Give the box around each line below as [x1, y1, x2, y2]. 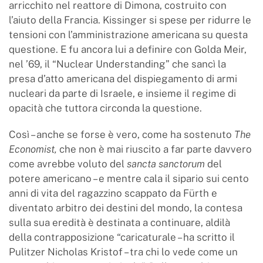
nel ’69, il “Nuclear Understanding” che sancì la [9, 58, 226, 70]
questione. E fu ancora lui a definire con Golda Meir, [9, 43, 247, 55]
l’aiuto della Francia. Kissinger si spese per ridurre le [9, 14, 251, 26]
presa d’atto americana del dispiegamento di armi [9, 72, 237, 85]
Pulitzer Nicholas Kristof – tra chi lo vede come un [9, 245, 238, 258]
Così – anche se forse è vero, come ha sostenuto [9, 128, 234, 140]
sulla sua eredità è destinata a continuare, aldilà [9, 216, 230, 228]
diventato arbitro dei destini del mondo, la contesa [9, 201, 242, 214]
